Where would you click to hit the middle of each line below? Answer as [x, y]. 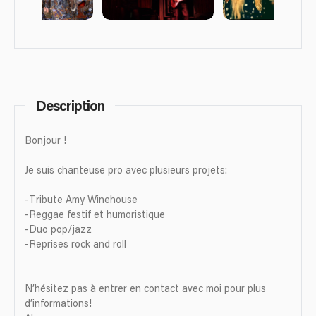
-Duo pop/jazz [59, 230]
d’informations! [59, 304]
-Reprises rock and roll [77, 244]
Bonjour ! [47, 141]
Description [70, 107]
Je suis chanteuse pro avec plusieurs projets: [128, 170]
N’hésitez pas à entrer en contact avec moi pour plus [146, 289]
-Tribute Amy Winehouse [81, 200]
